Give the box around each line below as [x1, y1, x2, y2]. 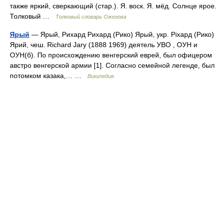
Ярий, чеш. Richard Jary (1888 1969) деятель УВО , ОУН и [10, 41, 197, 49]
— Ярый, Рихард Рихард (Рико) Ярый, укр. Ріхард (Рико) [29, 30, 214, 38]
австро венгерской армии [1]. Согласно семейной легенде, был [10, 61, 215, 69]
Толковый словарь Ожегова [55, 14, 126, 20]
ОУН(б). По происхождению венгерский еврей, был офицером [10, 51, 212, 59]
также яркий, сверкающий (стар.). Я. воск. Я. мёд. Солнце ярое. [10, 2, 217, 10]
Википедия [87, 73, 114, 79]
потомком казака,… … [10, 72, 87, 80]
